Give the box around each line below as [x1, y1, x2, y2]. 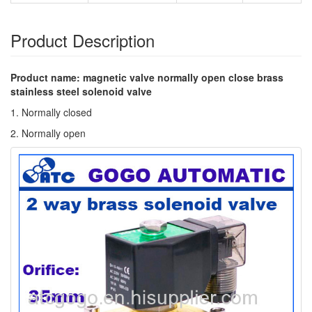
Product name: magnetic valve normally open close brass [10, 70, 283, 84]
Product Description [10, 28, 155, 52]
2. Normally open [10, 126, 86, 140]
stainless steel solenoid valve [10, 84, 152, 98]
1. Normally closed [10, 105, 92, 119]
